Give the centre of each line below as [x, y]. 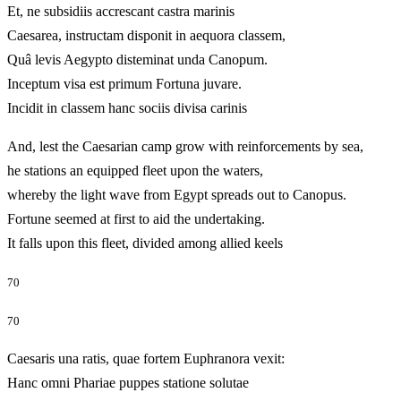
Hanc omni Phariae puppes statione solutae [128, 383]
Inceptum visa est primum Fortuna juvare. [124, 83]
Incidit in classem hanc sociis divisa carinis [152, 107]
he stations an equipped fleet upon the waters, [135, 170]
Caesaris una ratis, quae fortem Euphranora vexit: [146, 359]
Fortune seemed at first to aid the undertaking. [136, 218]
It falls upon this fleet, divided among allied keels [170, 243]
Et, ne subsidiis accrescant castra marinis [121, 11]
